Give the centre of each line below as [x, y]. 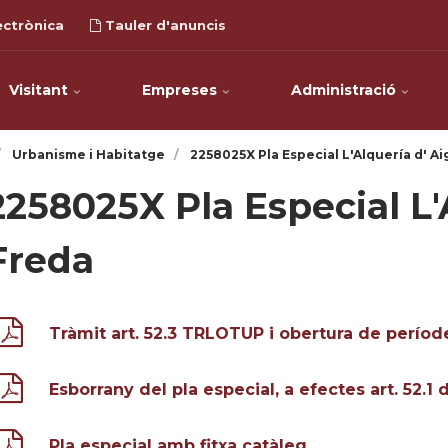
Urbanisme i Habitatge [89, 154]
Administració [345, 90]
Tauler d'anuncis [163, 25]
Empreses [181, 90]
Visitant [40, 90]
